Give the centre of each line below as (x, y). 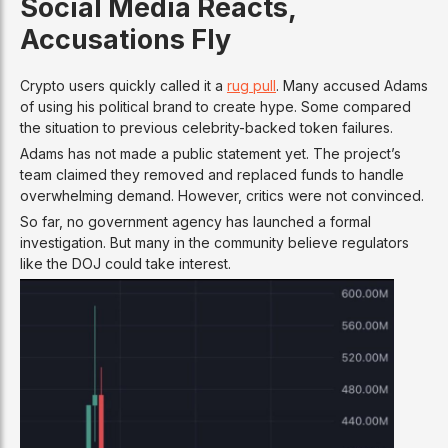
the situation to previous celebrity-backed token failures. (206, 128)
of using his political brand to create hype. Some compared (215, 107)
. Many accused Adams (352, 86)
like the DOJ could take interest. (125, 264)
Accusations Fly (125, 39)
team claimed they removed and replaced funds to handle (212, 175)
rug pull (251, 86)
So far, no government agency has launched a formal (195, 222)
